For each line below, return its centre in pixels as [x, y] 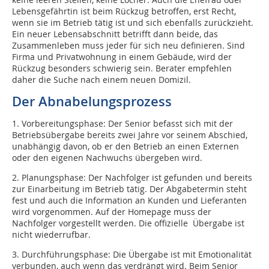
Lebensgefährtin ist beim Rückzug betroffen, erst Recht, [124, 11]
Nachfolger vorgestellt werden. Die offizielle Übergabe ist [128, 223]
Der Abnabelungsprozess [92, 102]
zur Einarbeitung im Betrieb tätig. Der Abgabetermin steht [129, 189]
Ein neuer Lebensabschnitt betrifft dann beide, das [115, 34]
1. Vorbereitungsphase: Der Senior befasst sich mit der [122, 124]
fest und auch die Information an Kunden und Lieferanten [129, 201]
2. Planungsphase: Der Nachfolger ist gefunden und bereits [132, 178]
